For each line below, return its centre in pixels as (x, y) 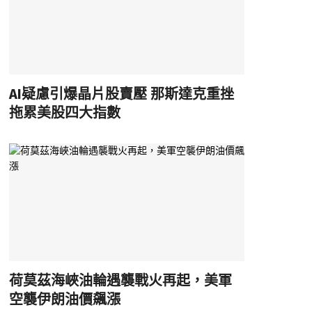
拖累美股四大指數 (64, 112)
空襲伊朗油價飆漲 (64, 300)
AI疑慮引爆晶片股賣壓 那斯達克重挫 (121, 94)
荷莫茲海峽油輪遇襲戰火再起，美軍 (120, 281)
